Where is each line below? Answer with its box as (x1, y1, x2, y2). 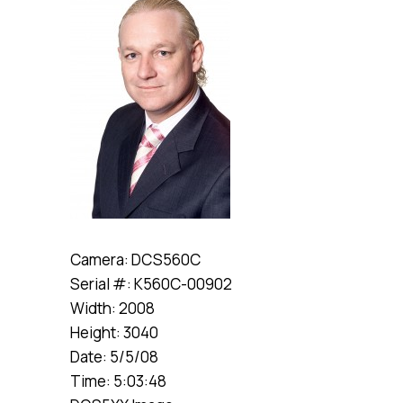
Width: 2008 (70, 298, 155, 318)
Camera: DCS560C (70, 249, 201, 270)
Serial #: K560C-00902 (70, 273, 232, 294)
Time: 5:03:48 (70, 371, 166, 391)
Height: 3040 (70, 322, 158, 343)
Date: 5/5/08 (70, 346, 158, 367)
